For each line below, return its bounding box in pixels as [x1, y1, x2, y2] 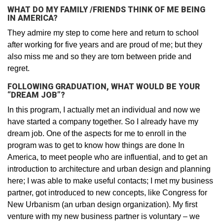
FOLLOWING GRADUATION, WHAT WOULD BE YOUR [7, 81, 200, 91]
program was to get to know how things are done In [7, 141, 184, 149]
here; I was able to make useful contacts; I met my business [7, 176, 213, 185]
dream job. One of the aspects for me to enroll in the [7, 129, 186, 138]
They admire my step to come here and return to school [7, 28, 199, 37]
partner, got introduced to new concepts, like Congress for [7, 188, 207, 197]
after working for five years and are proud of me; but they [7, 40, 202, 49]
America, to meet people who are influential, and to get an [7, 152, 208, 161]
